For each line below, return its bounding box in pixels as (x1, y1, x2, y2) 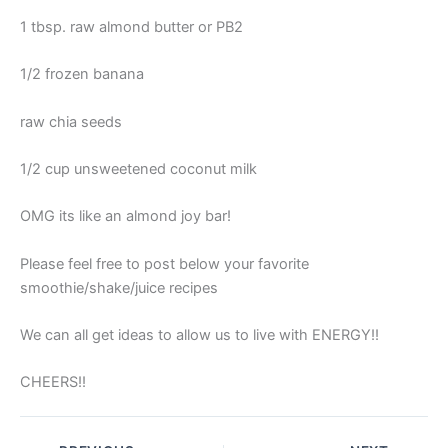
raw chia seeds (20, 112, 122, 131)
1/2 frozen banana (20, 65, 144, 84)
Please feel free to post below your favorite (20, 254, 309, 273)
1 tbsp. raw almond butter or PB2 (20, 17, 243, 36)
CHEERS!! (20, 373, 86, 392)
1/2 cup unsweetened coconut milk (20, 159, 257, 178)
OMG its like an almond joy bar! (20, 207, 231, 226)
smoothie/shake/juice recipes (20, 278, 218, 297)
